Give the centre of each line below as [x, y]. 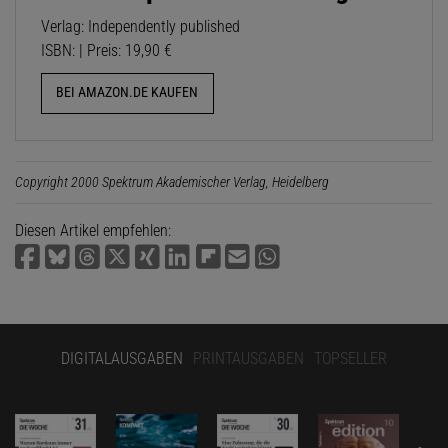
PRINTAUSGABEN [248, 358]
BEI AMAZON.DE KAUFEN [127, 93]
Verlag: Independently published [140, 27]
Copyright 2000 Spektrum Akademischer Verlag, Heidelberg [172, 181]
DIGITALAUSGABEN [122, 358]
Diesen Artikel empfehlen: [93, 230]
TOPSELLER [350, 358]
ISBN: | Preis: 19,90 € [106, 51]
